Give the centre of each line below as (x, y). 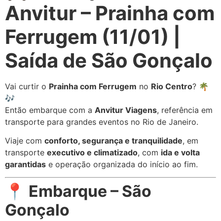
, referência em (185, 110)
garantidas (25, 164)
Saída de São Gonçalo (109, 60)
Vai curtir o (27, 86)
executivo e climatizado (92, 152)
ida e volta (180, 152)
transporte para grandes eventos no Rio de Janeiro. (102, 122)
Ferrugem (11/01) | (93, 37)
